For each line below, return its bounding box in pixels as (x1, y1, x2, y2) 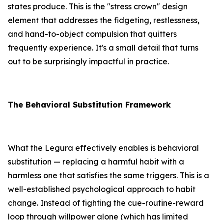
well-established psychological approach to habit (8, 184, 195, 194)
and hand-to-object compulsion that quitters (8, 29, 177, 39)
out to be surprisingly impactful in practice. (8, 56, 169, 67)
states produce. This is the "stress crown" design (8, 1, 188, 12)
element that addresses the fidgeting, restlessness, (8, 15, 199, 26)
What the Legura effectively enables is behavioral (8, 143, 199, 153)
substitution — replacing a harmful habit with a (8, 157, 184, 167)
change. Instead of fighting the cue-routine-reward (8, 198, 204, 208)
